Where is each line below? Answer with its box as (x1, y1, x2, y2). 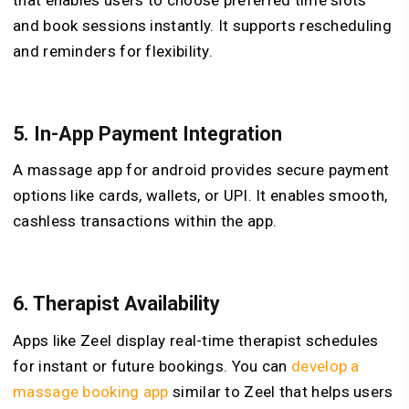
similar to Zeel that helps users (168, 382, 393, 401)
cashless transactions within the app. (13, 212, 278, 231)
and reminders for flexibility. (13, 41, 214, 60)
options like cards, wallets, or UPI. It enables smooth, (13, 186, 388, 205)
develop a (291, 356, 360, 375)
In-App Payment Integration (34, 121, 282, 145)
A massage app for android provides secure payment (13, 161, 390, 180)
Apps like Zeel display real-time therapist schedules (13, 330, 379, 350)
